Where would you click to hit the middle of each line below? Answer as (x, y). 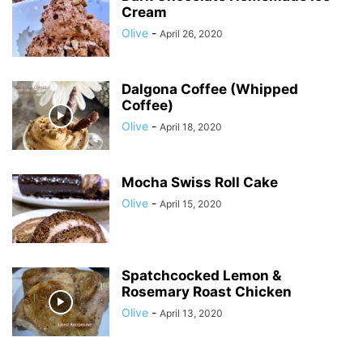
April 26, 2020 (191, 34)
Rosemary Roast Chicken (207, 292)
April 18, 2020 (191, 127)
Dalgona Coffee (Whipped (210, 89)
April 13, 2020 (191, 313)
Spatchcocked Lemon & (201, 275)
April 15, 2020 (191, 204)
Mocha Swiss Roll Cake (200, 182)
